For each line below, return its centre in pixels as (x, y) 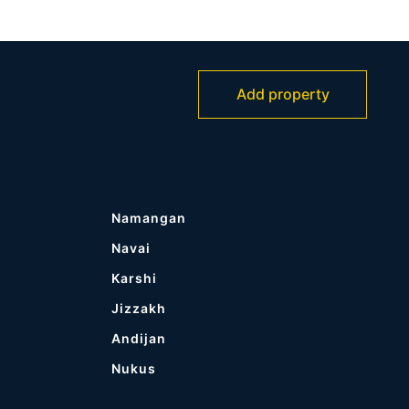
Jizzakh (138, 309)
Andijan (138, 339)
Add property (283, 94)
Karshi (134, 278)
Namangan (148, 218)
